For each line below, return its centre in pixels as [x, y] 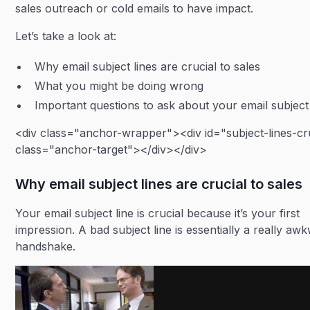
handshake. [46, 246]
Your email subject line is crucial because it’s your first [158, 213]
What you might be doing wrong [119, 86]
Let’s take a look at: [66, 36]
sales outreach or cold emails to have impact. [135, 8]
